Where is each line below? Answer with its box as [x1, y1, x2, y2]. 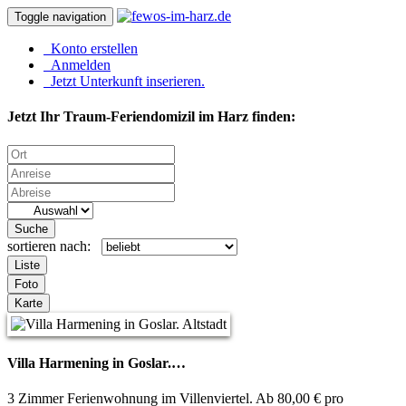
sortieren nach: [7, 237, 101, 254]
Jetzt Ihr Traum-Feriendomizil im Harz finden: [7, 109, 295, 125]
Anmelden [43, 57, 111, 72]
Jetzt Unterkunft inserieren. [43, 73, 205, 89]
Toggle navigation [14, 10, 106, 24]
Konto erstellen [43, 41, 138, 56]
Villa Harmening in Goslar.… [7, 354, 186, 371]
